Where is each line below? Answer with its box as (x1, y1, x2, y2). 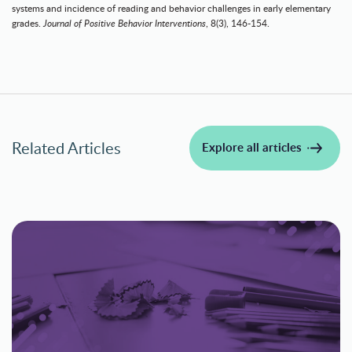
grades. (12, 16, 43, 30)
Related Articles (12, 137, 121, 159)
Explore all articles (202, 139, 302, 156)
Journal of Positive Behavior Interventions (43, 16, 206, 30)
